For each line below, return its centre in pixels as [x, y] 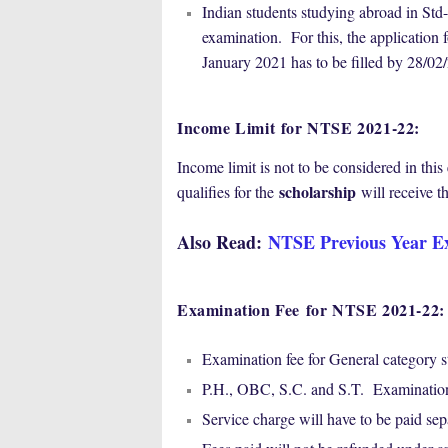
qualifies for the [228, 191]
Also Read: [222, 241]
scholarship [317, 191]
